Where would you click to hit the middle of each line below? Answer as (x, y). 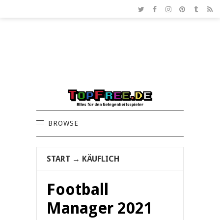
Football (78, 190)
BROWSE (63, 124)
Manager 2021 (100, 208)
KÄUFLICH (101, 159)
